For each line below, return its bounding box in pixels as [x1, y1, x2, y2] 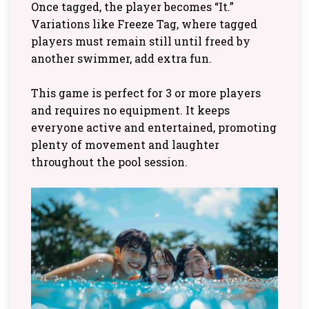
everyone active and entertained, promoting [31, 119, 277, 134]
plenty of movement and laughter [31, 137, 219, 152]
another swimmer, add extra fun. [31, 50, 212, 66]
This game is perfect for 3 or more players [31, 85, 261, 100]
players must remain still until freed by [31, 33, 250, 48]
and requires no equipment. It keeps [31, 102, 230, 117]
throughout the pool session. [31, 154, 188, 169]
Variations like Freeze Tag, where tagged [31, 16, 257, 31]
